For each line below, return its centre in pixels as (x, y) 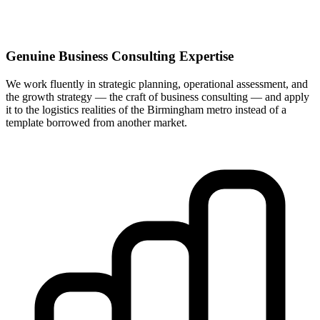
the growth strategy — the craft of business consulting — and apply (157, 96)
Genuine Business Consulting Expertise (120, 56)
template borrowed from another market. (96, 122)
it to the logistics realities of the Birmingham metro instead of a (146, 109)
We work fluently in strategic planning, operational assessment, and (157, 84)
